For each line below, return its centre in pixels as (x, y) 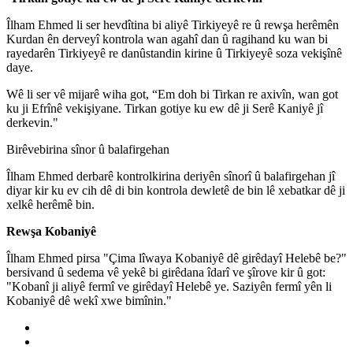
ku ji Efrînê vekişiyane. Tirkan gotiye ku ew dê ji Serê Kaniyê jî (165, 108)
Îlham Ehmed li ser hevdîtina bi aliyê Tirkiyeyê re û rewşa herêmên (173, 24)
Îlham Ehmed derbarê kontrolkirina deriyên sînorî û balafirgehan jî (171, 176)
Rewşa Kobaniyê (51, 231)
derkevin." (32, 122)
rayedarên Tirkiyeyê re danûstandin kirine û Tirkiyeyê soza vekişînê (174, 53)
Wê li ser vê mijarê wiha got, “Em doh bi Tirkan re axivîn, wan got (172, 94)
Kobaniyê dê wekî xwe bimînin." (89, 300)
